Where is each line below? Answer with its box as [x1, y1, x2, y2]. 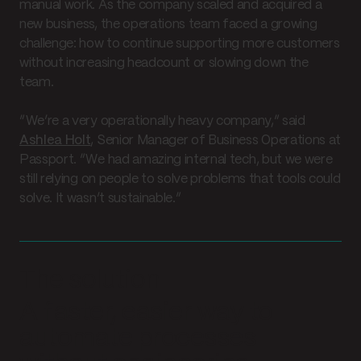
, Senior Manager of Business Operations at [90, 134, 342, 147]
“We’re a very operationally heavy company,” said [19, 114, 305, 127]
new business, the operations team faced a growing [19, 18, 317, 31]
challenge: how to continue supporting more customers [19, 37, 340, 50]
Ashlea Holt [19, 134, 91, 147]
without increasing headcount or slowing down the [19, 56, 309, 69]
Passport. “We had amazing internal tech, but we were [19, 153, 333, 166]
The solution [19, 268, 160, 293]
